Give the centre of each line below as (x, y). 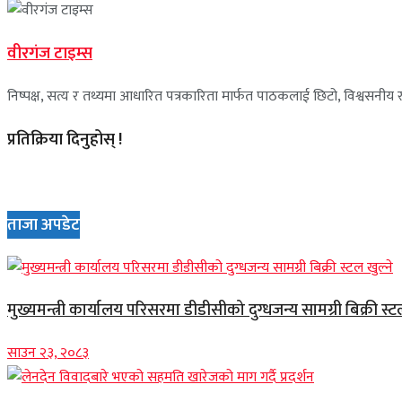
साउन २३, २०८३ (48, 354)
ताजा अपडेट (44, 224)
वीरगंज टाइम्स (50, 54)
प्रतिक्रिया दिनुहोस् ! (65, 139)
